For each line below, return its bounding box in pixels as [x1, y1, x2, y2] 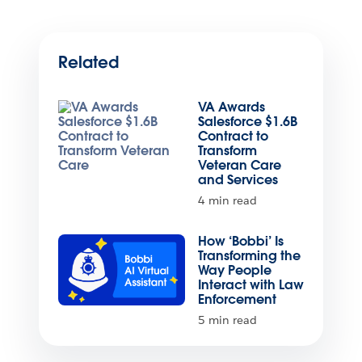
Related [58, 52, 119, 74]
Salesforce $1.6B [198, 113, 297, 131]
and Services [198, 171, 278, 189]
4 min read [198, 193, 257, 208]
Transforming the [198, 247, 301, 265]
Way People [198, 262, 271, 280]
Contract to [198, 128, 268, 145]
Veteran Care [198, 157, 281, 175]
